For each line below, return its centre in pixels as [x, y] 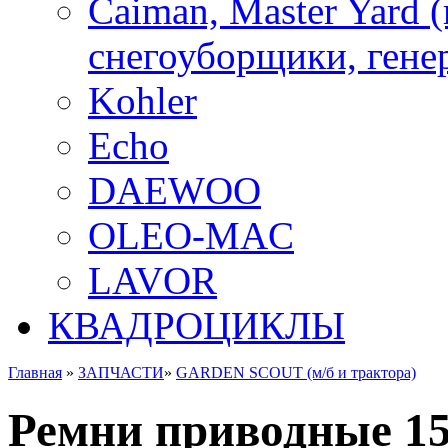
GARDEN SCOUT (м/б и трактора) [296, 372]
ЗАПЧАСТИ [121, 372]
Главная [35, 372]
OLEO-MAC [191, 235]
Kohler [142, 100]
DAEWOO [174, 190]
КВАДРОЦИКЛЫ [196, 325]
